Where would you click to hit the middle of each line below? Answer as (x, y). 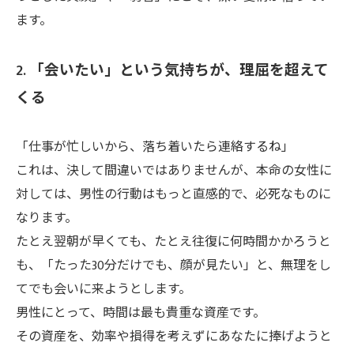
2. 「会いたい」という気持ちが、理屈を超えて (172, 71)
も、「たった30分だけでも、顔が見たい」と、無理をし (173, 266)
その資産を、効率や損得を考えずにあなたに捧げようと (174, 337)
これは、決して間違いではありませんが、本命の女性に (174, 171)
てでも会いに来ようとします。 (104, 290)
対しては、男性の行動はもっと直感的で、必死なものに (173, 195)
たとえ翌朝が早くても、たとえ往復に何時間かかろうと (173, 242)
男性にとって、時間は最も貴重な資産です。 (141, 313)
